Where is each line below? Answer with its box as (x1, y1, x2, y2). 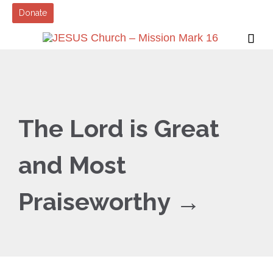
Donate (19, 8, 48, 18)
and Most (18, 151, 126, 179)
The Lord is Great (18, 114, 219, 143)
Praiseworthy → (18, 187, 200, 216)
